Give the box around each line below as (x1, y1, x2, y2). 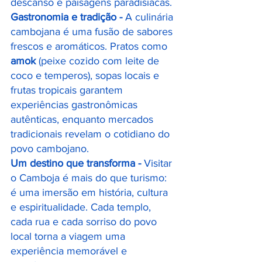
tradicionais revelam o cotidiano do (11, 128, 173, 140)
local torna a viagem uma (11, 230, 128, 242)
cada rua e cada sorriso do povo (11, 216, 160, 227)
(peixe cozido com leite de (36, 55, 162, 67)
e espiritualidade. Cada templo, (11, 201, 154, 213)
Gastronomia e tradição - (11, 11, 125, 23)
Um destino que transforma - (11, 157, 144, 169)
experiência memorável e (11, 245, 130, 257)
